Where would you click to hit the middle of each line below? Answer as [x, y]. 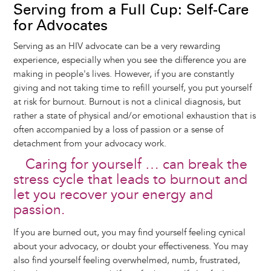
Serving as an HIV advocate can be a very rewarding [116, 47]
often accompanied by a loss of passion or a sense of [118, 130]
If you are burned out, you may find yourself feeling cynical [129, 233]
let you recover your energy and [113, 195]
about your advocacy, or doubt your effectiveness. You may [130, 247]
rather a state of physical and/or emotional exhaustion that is [134, 116]
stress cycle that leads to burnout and [130, 180]
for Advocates [60, 25]
